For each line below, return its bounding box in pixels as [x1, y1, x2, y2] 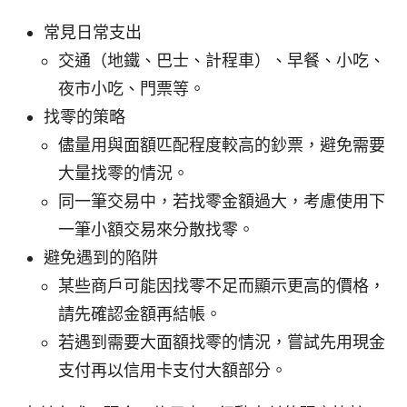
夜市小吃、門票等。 [58, 78, 205, 98]
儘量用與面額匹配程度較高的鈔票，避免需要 [58, 134, 385, 154]
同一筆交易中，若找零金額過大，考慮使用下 [58, 191, 385, 211]
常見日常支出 [44, 22, 142, 42]
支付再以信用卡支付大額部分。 [58, 360, 287, 380]
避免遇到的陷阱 [44, 247, 158, 267]
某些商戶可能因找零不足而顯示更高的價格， [58, 275, 385, 295]
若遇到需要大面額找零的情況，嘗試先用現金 [58, 332, 385, 352]
